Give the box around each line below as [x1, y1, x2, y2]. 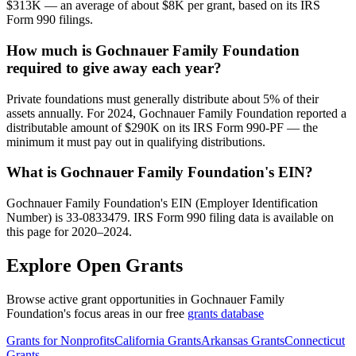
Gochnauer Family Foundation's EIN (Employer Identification [6, 196, 318, 211]
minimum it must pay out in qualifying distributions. [6, 134, 265, 149]
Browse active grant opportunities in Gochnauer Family [6, 292, 284, 306]
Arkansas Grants [201, 333, 284, 347]
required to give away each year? [6, 59, 222, 76]
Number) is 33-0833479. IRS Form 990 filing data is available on [6, 211, 334, 225]
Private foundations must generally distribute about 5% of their [6, 91, 319, 106]
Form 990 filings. [6, 13, 93, 27]
